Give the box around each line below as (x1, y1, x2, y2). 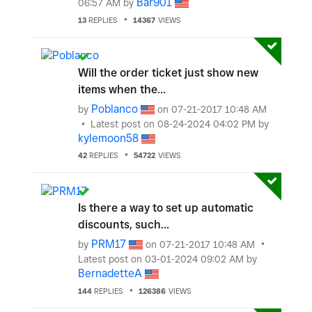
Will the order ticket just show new (78, 65, 258, 79)
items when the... (78, 82, 166, 96)
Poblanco (91, 102, 138, 116)
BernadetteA (78, 267, 142, 280)
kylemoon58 (78, 131, 139, 145)
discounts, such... (78, 218, 169, 231)
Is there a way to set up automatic (78, 201, 253, 214)
